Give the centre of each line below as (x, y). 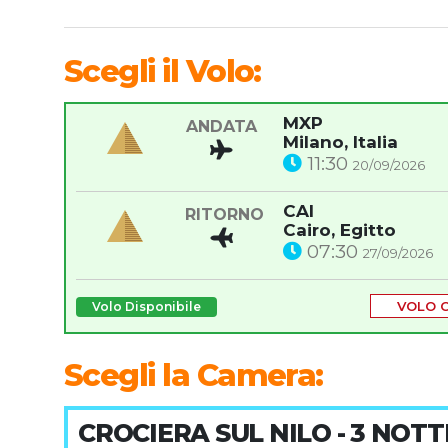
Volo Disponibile (146, 307)
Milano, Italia (340, 142)
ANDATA (222, 127)
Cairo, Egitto (339, 230)
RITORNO (225, 215)
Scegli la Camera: (193, 375)
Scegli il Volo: (162, 71)
